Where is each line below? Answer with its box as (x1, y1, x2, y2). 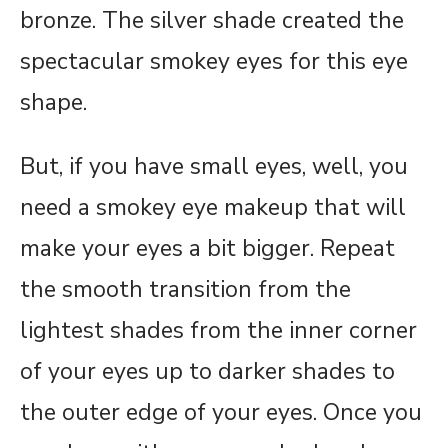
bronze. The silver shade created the (20, 4, 404, 36)
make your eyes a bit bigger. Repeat (20, 232, 395, 264)
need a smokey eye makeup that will (20, 191, 406, 223)
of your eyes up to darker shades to (20, 355, 395, 387)
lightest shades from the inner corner (20, 314, 417, 346)
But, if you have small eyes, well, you (20, 150, 408, 182)
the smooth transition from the (20, 273, 351, 305)
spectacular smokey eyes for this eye (20, 45, 408, 77)
